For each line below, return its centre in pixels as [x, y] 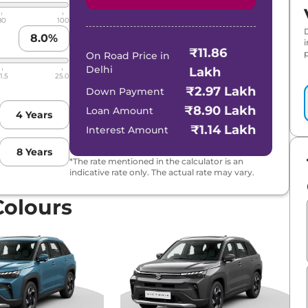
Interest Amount [127, 130]
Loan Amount [119, 110]
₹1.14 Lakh [223, 130]
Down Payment [125, 91]
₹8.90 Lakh [220, 110]
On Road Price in [128, 55]
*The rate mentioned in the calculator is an [156, 161]
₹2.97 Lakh [221, 91]
